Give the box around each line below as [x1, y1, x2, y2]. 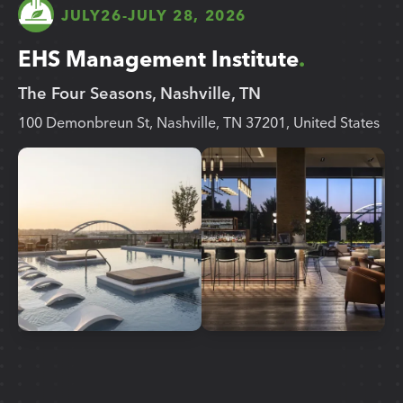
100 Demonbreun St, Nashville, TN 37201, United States [18, 112, 380, 132]
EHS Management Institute [18, 41, 299, 73]
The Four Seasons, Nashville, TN [18, 80, 261, 104]
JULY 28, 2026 [128, 4, 247, 24]
